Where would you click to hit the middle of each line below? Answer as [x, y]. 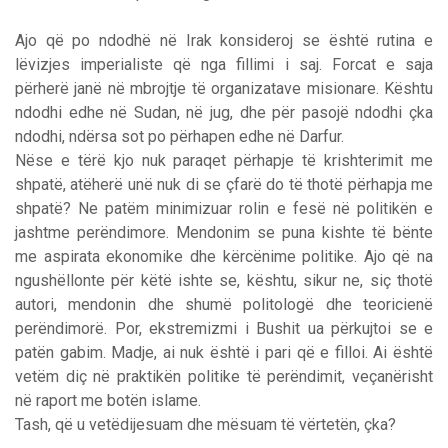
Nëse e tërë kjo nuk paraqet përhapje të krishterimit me [224, 160]
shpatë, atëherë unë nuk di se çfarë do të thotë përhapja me [224, 184]
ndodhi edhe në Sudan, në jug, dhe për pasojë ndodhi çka [224, 112]
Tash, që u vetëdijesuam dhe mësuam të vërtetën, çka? [205, 424]
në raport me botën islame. [108, 400]
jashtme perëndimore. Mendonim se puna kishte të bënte [224, 232]
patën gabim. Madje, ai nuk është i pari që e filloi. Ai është [224, 352]
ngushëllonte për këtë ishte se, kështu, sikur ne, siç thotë [224, 280]
